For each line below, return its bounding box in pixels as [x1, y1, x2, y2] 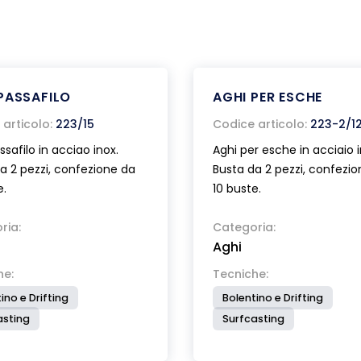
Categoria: [213, 219, 276, 235]
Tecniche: [213, 266, 268, 282]
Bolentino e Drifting [222, 291, 323, 305]
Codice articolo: [213, 116, 307, 132]
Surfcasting [222, 312, 284, 326]
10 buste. [213, 180, 261, 197]
